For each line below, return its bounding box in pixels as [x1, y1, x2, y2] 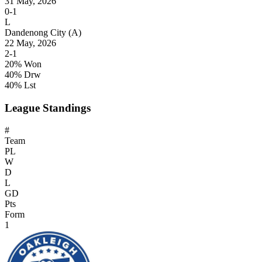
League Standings [5, 101, 91, 114]
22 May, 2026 [5, 37, 56, 48]
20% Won [5, 58, 42, 69]
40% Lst [5, 80, 36, 90]
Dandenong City [5, 27, 68, 37]
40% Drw [5, 69, 41, 80]
